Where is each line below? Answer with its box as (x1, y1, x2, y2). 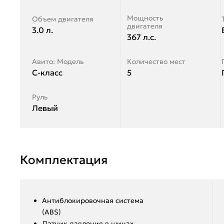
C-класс (32, 67, 62, 77)
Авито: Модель (32, 56, 83, 66)
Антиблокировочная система (42, 195, 143, 205)
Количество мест (126, 56, 185, 66)
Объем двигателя (32, 14, 93, 23)
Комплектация (20, 152, 107, 167)
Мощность (126, 13, 163, 22)
